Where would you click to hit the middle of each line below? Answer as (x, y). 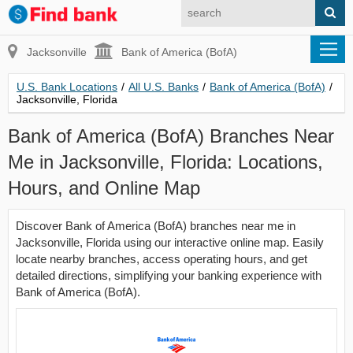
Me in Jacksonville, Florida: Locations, (165, 162)
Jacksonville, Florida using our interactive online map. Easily (170, 242)
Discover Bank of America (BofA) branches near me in (156, 226)
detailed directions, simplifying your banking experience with (169, 275)
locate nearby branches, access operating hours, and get (162, 259)
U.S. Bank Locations (67, 87)
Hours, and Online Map (104, 188)
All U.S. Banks (163, 87)
